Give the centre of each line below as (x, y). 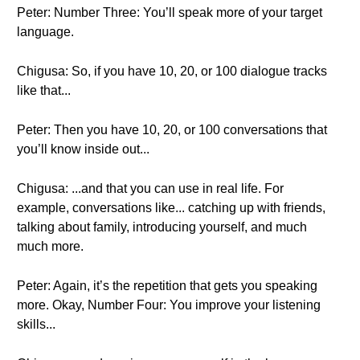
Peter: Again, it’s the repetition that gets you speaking (167, 286)
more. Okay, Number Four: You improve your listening (169, 305)
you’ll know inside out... (83, 149)
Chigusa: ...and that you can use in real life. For (150, 188)
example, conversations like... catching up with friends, (171, 208)
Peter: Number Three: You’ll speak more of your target (170, 12)
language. (45, 32)
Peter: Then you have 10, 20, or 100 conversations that (172, 130)
